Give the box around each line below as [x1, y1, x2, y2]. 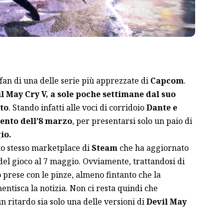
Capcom [150, 75, 184, 86]
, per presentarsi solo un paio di [72, 115, 192, 126]
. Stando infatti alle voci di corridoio [8, 102, 146, 113]
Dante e [146, 102, 177, 113]
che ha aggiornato [117, 142, 189, 153]
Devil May [146, 196, 187, 207]
